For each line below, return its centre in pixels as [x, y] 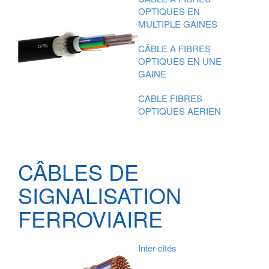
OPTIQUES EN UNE [180, 61]
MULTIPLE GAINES [178, 24]
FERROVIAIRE [90, 219]
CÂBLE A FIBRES [174, 49]
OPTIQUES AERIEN [180, 111]
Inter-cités [157, 248]
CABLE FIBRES [170, 98]
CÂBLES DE [78, 172]
